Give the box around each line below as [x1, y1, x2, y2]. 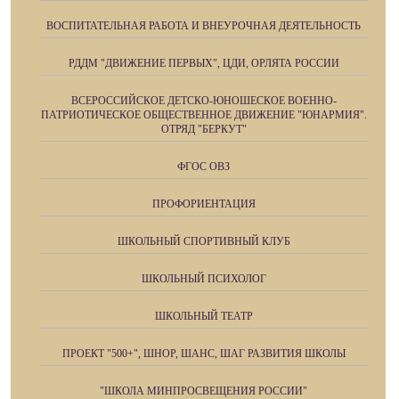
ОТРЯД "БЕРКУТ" [160, 123, 247, 135]
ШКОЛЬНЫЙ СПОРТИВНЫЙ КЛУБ [117, 235, 290, 248]
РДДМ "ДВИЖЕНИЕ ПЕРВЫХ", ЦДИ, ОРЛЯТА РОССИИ [68, 57, 339, 69]
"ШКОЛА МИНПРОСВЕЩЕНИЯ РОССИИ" [100, 385, 307, 397]
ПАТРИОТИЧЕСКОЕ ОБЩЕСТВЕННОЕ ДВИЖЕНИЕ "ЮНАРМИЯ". [40, 109, 367, 121]
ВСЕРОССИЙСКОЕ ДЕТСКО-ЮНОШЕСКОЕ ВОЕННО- [70, 94, 337, 107]
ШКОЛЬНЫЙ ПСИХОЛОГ [141, 273, 266, 285]
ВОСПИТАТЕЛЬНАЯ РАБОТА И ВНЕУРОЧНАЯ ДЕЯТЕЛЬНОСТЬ [46, 20, 361, 32]
